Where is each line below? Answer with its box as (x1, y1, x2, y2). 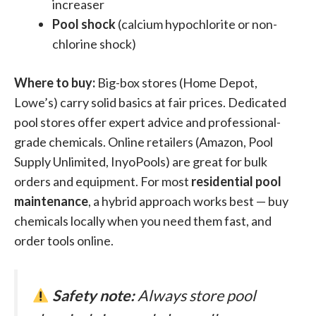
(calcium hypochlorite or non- (116, 16, 277, 32)
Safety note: (51, 286, 135, 305)
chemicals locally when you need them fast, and (14, 213, 272, 229)
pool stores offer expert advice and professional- (14, 114, 281, 130)
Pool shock (52, 16, 116, 32)
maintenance (14, 193, 88, 209)
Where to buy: (14, 75, 95, 90)
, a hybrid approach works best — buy (88, 193, 288, 209)
